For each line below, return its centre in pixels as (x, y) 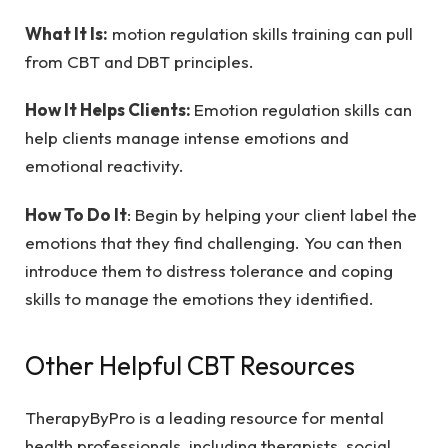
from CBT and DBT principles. (139, 61)
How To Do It (76, 214)
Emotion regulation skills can (303, 110)
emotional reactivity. (104, 166)
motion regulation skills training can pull (260, 33)
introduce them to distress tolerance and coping (209, 270)
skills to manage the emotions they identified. (205, 298)
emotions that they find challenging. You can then (213, 242)
